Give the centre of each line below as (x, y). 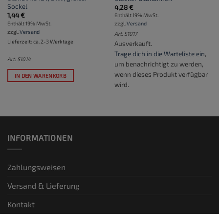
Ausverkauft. (133, 43)
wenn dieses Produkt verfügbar (161, 74)
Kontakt (21, 204)
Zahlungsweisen (36, 167)
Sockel (17, 6)
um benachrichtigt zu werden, (159, 64)
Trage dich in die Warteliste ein (159, 53)
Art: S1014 (19, 59)
